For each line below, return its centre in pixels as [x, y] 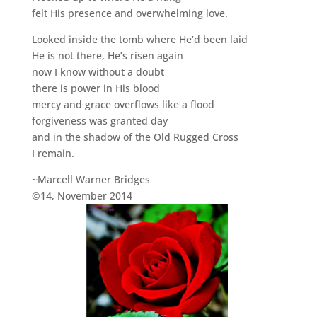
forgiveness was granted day [99, 121]
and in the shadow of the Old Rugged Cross [135, 137]
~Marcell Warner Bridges [92, 179]
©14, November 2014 [82, 196]
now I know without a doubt [98, 72]
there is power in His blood [96, 88]
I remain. [53, 153]
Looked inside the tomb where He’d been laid [139, 39]
